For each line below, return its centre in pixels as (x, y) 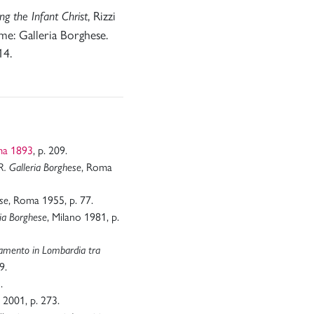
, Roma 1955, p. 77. (51, 200)
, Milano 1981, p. (83, 217)
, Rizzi (102, 15)
